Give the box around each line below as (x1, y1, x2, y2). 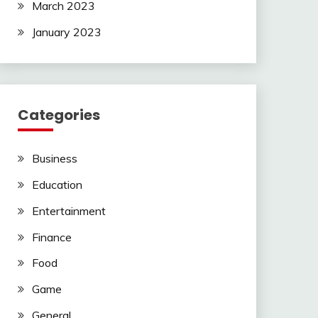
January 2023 (31, 25, 102, 40)
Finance (31, 229, 72, 244)
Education (31, 177, 82, 192)
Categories (17, 105, 100, 126)
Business (31, 151, 77, 166)
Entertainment (31, 203, 106, 218)
